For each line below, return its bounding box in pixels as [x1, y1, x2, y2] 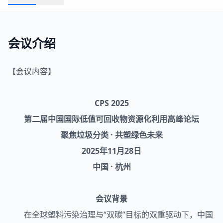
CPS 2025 [94, 98, 129, 109]
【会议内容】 [8, 66, 56, 77]
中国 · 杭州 [92, 161, 131, 172]
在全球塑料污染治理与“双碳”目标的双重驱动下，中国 [8, 209, 213, 220]
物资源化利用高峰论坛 [119, 113, 199, 124]
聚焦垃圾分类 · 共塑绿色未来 [60, 129, 163, 140]
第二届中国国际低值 [24, 113, 96, 124]
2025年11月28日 [82, 145, 141, 156]
